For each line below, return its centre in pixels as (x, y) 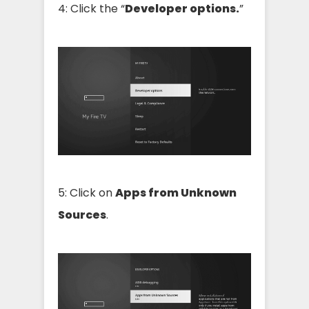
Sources (82, 215)
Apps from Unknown (176, 192)
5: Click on (87, 192)
